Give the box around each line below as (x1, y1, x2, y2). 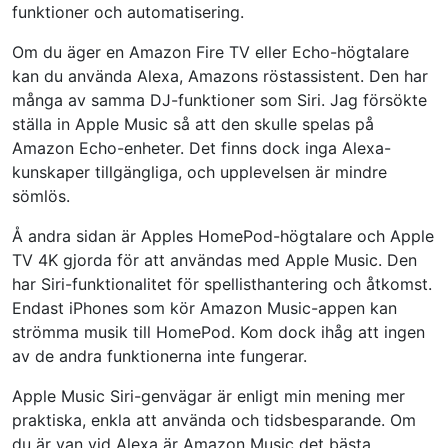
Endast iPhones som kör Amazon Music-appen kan (12, 297, 397, 318)
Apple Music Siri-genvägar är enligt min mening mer (12, 385, 405, 406)
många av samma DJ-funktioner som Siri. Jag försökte (12, 89, 427, 110)
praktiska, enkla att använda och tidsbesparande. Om (12, 409, 416, 430)
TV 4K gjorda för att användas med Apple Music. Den (12, 249, 417, 270)
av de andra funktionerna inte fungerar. (12, 345, 307, 366)
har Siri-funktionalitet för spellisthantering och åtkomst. (12, 273, 432, 294)
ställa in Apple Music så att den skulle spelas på (12, 113, 374, 134)
